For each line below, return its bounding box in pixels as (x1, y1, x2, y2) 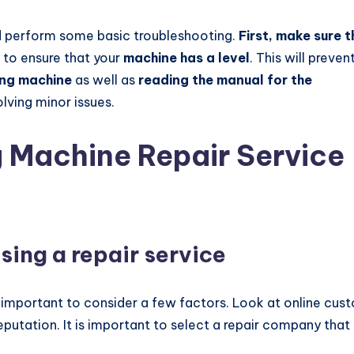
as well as (72, 71, 138, 88)
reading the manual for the (138, 71, 312, 88)
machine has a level (123, 49, 250, 66)
